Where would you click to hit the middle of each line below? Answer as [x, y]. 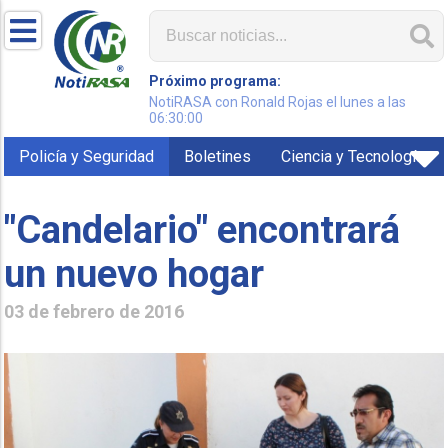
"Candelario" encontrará [202, 229]
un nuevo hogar [134, 273]
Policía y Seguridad [87, 156]
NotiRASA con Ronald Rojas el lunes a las [278, 102]
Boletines [218, 156]
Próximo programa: [215, 81]
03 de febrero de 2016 [94, 311]
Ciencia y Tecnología [353, 156]
